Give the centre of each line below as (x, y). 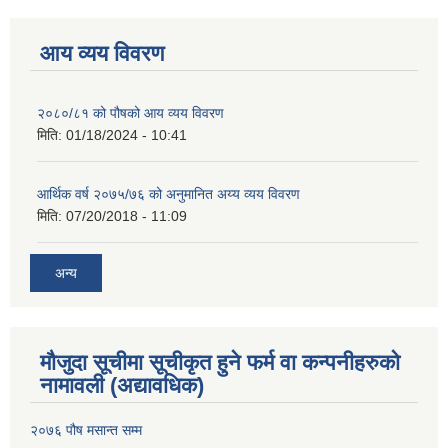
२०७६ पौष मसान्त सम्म (86, 429)
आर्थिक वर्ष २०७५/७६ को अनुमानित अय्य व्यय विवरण (168, 194)
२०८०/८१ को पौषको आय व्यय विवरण (130, 113)
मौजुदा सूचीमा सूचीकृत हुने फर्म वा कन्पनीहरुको (220, 362)
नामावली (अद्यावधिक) (122, 385)
